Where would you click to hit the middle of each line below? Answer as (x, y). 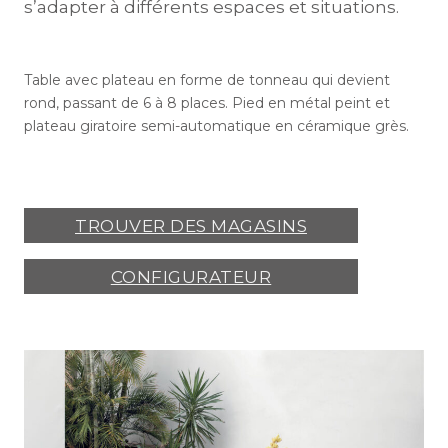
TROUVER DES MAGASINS (191, 225)
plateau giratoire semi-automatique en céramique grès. (216, 126)
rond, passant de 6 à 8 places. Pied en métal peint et (207, 103)
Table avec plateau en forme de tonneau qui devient (207, 80)
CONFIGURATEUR (191, 276)
